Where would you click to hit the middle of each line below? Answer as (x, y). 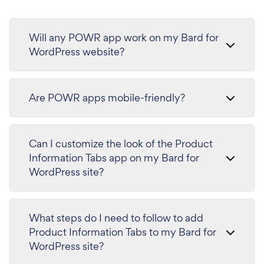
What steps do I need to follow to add (116, 217)
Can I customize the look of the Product (121, 143)
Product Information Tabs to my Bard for (123, 232)
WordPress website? (77, 51)
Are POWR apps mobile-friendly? (107, 97)
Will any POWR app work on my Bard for (124, 37)
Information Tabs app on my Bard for (114, 157)
